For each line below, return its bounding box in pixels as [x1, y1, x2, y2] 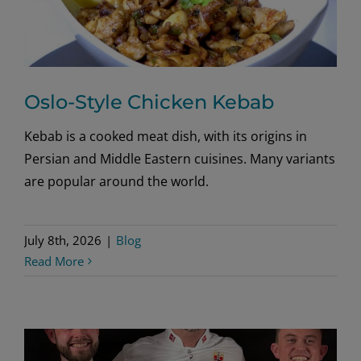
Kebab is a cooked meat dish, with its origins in [24, 127, 307, 145]
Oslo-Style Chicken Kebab [24, 89, 274, 114]
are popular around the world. [24, 172, 209, 190]
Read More [24, 252, 84, 269]
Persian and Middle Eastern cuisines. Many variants [24, 149, 335, 168]
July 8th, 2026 [24, 231, 102, 248]
